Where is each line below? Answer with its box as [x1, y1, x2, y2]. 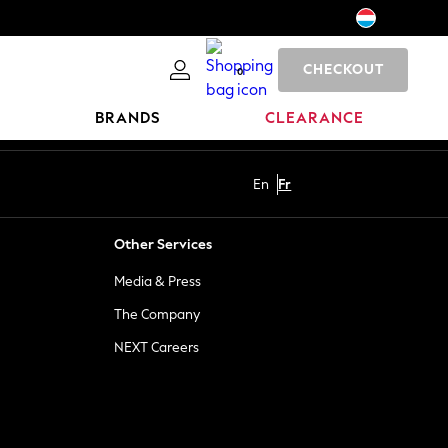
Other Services [114, 236, 212, 253]
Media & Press [114, 273, 201, 290]
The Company [114, 306, 200, 323]
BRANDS [95, 109, 162, 127]
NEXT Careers [114, 339, 199, 356]
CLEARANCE [265, 109, 365, 127]
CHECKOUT [302, 61, 384, 78]
